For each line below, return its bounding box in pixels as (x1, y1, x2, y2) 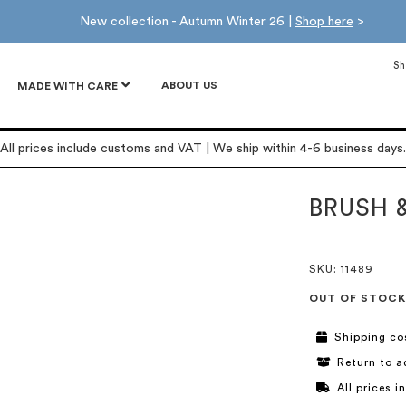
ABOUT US (161, 80, 217, 91)
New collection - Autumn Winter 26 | (80, 15, 295, 28)
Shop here (295, 15, 353, 28)
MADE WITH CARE (17, 81, 118, 92)
